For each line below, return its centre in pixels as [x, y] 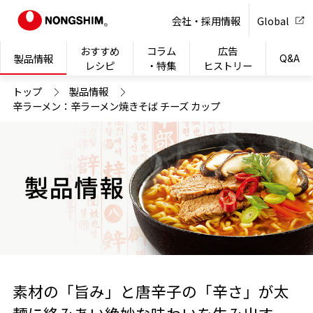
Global [274, 20]
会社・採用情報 [206, 20]
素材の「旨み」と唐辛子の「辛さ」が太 [151, 291]
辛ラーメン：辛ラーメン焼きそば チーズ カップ [116, 105]
